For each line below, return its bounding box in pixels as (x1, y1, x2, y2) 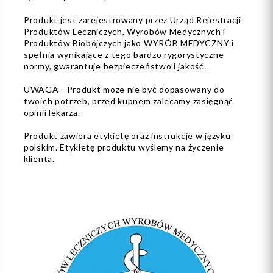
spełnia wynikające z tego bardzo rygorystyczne (24, 49, 224, 60)
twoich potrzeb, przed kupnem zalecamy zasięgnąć (24, 95, 233, 106)
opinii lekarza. (24, 107, 80, 118)
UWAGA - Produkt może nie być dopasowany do (24, 83, 225, 94)
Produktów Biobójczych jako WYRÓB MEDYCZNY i (24, 37, 235, 48)
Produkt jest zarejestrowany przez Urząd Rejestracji (24, 14, 241, 25)
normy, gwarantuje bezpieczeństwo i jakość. (24, 60, 207, 71)
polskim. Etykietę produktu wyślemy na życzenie (24, 141, 224, 152)
